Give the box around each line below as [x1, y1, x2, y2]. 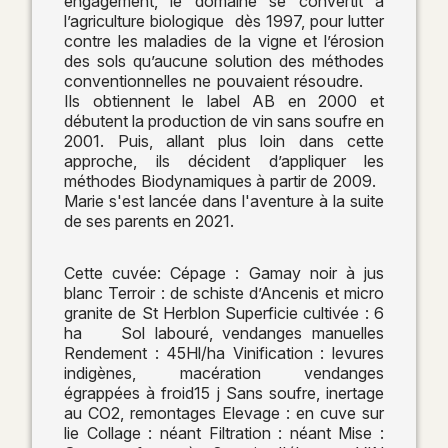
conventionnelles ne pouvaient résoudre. [64, 70, 384, 91]
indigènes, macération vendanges [64, 362, 384, 383]
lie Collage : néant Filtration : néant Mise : [64, 422, 384, 443]
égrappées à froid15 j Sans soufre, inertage [64, 382, 384, 403]
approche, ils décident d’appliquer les [64, 150, 384, 171]
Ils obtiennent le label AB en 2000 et [64, 90, 384, 111]
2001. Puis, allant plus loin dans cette [64, 130, 384, 151]
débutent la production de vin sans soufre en [64, 110, 384, 131]
